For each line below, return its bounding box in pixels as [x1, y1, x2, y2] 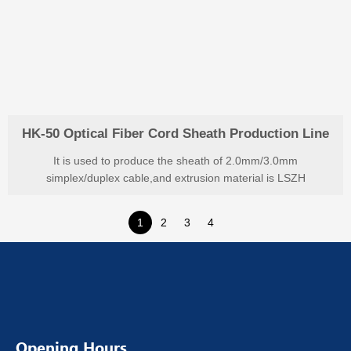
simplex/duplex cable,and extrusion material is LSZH [45, 172, 306, 185]
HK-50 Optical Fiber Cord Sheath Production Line [22, 126, 329, 142]
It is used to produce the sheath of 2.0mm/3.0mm [53, 155, 298, 168]
